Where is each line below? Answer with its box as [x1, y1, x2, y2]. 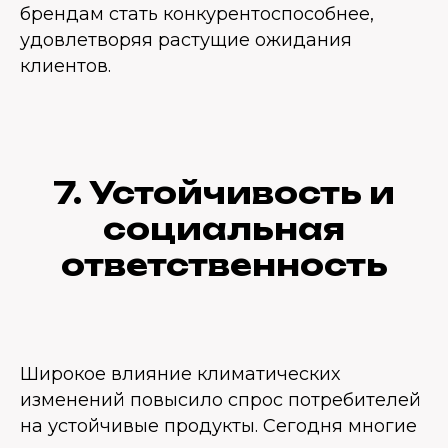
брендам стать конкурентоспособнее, [20, 3, 374, 25]
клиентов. [20, 55, 111, 77]
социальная [103, 210, 345, 247]
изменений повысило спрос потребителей [20, 389, 421, 411]
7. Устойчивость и [53, 174, 395, 211]
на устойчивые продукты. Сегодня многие [20, 415, 417, 437]
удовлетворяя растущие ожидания [20, 29, 352, 51]
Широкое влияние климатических [20, 363, 340, 385]
